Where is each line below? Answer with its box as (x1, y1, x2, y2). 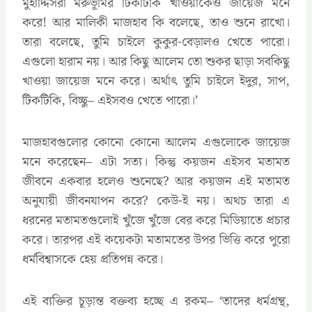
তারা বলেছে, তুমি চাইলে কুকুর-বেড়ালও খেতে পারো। (22, 31, 290, 52)
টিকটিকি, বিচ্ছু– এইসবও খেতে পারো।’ (22, 90, 198, 111)
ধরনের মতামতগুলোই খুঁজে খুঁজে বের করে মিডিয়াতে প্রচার (22, 210, 290, 231)
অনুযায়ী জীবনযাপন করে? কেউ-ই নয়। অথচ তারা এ (22, 190, 290, 211)
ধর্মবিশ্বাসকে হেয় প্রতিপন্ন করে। (22, 249, 163, 270)
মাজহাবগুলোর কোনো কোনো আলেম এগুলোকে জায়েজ (22, 132, 290, 153)
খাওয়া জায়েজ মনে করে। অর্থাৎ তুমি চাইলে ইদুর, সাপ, (22, 70, 290, 91)
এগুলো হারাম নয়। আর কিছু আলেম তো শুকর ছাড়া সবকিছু (22, 51, 290, 72)
